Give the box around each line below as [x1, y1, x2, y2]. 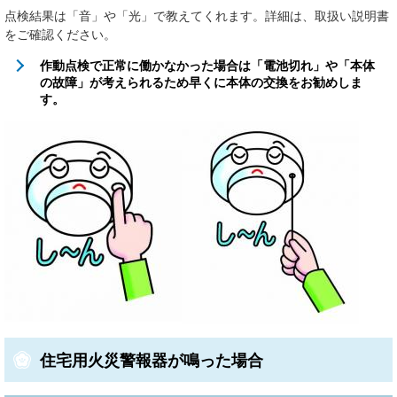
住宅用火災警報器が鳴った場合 [40, 351, 263, 370]
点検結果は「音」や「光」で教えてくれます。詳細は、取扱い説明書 [4, 8, 389, 23]
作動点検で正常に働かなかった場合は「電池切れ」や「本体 [40, 58, 375, 73]
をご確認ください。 [4, 27, 116, 42]
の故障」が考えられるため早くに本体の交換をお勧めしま [40, 74, 362, 90]
